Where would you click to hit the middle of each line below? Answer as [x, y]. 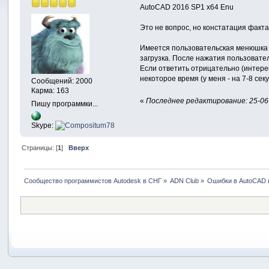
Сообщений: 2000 [62, 81]
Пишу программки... [65, 104]
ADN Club [184, 181]
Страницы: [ [39, 148]
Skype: [44, 126]
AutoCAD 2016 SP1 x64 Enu [187, 7]
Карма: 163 [50, 91]
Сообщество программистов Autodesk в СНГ [92, 181]
